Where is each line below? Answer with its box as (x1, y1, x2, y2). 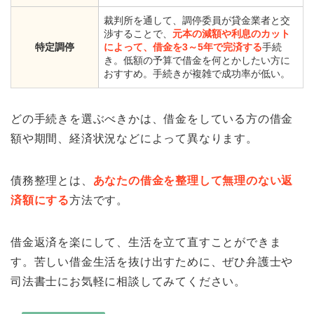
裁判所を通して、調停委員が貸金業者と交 (104, 15, 290, 27)
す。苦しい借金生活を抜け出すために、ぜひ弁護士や (11, 256, 294, 268)
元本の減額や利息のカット (172, 28, 290, 40)
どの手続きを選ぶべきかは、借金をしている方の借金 (11, 113, 294, 125)
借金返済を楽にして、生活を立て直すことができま (11, 236, 282, 249)
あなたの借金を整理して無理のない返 (93, 175, 294, 187)
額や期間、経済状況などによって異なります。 (11, 132, 258, 145)
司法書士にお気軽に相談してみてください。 (11, 275, 246, 288)
